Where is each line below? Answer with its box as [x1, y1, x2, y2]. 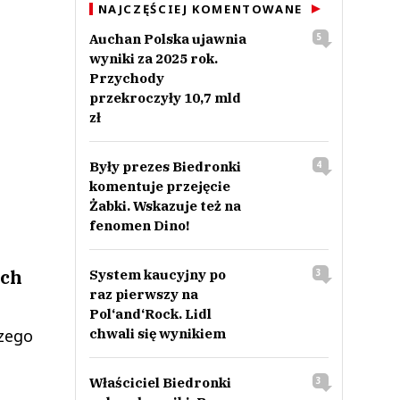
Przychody [88, 70, 164, 87]
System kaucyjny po [88, 266, 226, 283]
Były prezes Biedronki [88, 158, 241, 175]
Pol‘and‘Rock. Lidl [88, 305, 212, 322]
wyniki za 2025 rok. [88, 50, 218, 67]
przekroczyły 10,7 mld [88, 89, 241, 106]
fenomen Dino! [88, 217, 189, 234]
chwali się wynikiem [88, 325, 226, 342]
